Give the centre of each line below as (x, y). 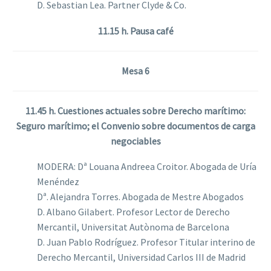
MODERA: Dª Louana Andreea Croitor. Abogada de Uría (147, 167)
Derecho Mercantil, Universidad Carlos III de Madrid (141, 257)
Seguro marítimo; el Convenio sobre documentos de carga (135, 126)
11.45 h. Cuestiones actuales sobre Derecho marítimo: (135, 110)
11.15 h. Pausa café (135, 31)
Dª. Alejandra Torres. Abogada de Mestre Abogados (140, 197)
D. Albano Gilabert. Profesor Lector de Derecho (133, 212)
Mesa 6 (135, 70)
